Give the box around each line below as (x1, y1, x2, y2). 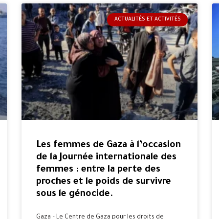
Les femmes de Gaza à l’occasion (36, 140, 181, 151)
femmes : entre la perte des (36, 164, 160, 175)
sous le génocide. (36, 189, 113, 199)
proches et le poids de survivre (36, 176, 171, 187)
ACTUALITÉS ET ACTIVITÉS (114, 17, 181, 23)
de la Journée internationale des (36, 152, 176, 163)
